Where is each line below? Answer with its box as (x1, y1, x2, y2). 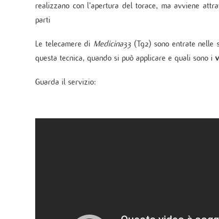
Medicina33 (93, 39, 131, 48)
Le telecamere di (35, 39, 93, 48)
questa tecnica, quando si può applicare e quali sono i (35, 53, 215, 63)
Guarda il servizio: (35, 77, 96, 87)
